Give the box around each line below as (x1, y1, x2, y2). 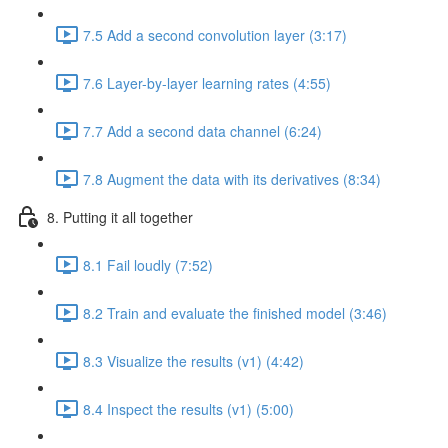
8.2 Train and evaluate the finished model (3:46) (83, 302, 387, 323)
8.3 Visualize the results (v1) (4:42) (83, 350, 304, 371)
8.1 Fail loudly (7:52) (83, 254, 213, 275)
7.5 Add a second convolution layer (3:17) (83, 24, 347, 45)
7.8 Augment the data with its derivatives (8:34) (83, 168, 381, 189)
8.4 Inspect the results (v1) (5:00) (83, 398, 294, 419)
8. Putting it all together (47, 206, 193, 227)
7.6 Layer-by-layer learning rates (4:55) (83, 72, 331, 93)
